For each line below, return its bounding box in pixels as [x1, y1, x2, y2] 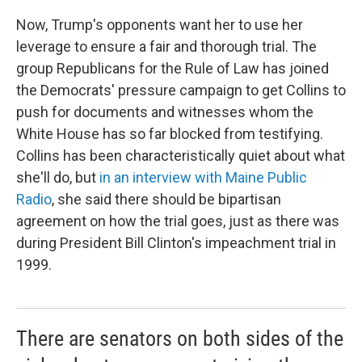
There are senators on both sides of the [16, 326, 343, 351]
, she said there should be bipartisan [52, 191, 281, 208]
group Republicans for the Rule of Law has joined [16, 60, 329, 78]
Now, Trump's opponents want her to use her [16, 16, 303, 34]
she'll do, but [16, 169, 99, 187]
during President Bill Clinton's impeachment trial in [16, 234, 336, 252]
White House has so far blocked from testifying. [16, 125, 323, 143]
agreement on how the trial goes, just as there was [16, 213, 339, 230]
